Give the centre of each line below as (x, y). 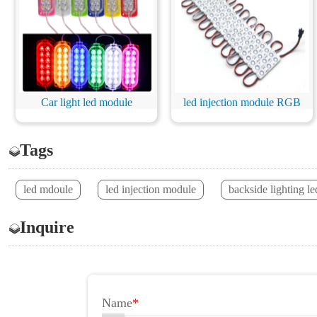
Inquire (47, 227)
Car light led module (86, 103)
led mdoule (48, 190)
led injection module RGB (242, 103)
